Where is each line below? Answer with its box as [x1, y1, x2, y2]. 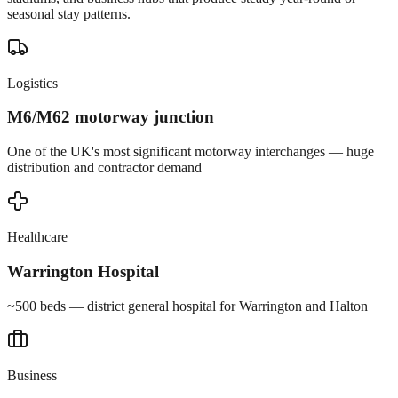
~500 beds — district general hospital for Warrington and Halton [7, 298, 368, 314]
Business [7, 367, 57, 383]
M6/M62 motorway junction [7, 107, 214, 127]
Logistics [7, 75, 58, 91]
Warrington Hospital [7, 261, 159, 281]
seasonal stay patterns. [7, 5, 131, 21]
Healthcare [7, 229, 68, 245]
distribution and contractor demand [7, 160, 202, 176]
